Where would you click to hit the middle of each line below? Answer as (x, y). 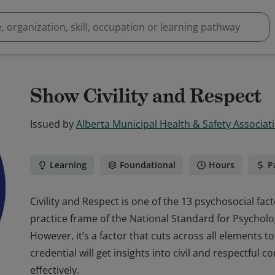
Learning (68, 165)
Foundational (148, 165)
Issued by (52, 124)
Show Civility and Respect (146, 96)
